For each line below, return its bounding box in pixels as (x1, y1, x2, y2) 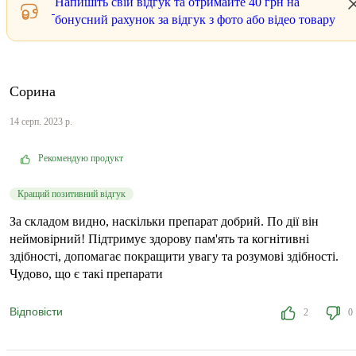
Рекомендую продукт (38, 153, 123, 164)
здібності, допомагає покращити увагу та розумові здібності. (10, 250, 339, 264)
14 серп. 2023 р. (10, 116, 72, 128)
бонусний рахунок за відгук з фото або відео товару (55, 13, 335, 27)
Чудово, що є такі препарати (10, 267, 163, 281)
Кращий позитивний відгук (17, 188, 126, 200)
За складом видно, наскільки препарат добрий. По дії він (10, 215, 319, 229)
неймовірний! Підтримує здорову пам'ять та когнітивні (10, 232, 309, 246)
